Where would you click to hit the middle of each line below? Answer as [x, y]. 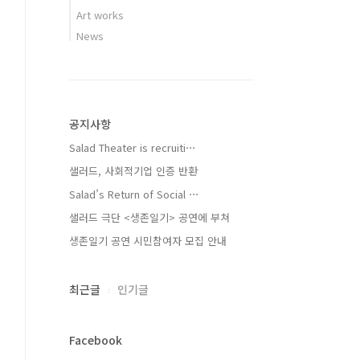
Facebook [96, 340]
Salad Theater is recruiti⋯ [133, 147]
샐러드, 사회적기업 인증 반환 [133, 171]
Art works [100, 15]
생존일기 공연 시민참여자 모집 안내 [148, 241]
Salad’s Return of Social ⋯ [134, 194]
